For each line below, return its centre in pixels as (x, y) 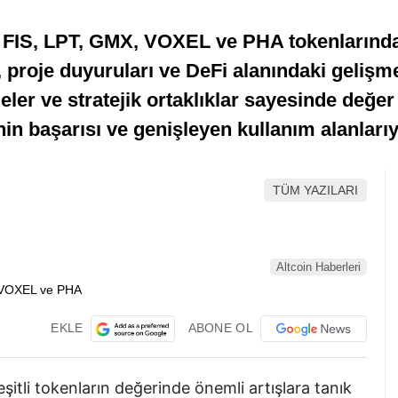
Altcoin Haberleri (318, 267)
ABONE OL (220, 327)
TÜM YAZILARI (315, 191)
